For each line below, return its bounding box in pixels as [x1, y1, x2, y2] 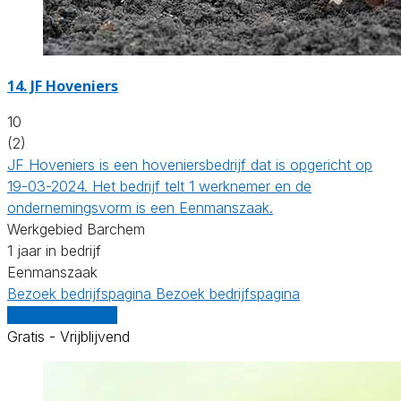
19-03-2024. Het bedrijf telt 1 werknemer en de [7, 176, 311, 195]
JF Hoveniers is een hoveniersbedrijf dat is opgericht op [7, 155, 372, 174]
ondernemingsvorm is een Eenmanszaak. [7, 198, 273, 217]
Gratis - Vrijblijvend [7, 327, 130, 346]
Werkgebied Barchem [7, 219, 145, 238]
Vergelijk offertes [7, 305, 117, 324]
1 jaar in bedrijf [7, 241, 101, 260]
